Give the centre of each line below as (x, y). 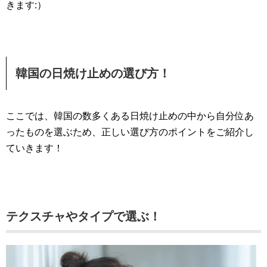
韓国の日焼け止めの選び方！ (93, 74)
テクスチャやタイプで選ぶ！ (83, 217)
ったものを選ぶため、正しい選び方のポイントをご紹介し (130, 132)
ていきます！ (35, 148)
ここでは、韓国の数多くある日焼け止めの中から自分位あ (130, 116)
